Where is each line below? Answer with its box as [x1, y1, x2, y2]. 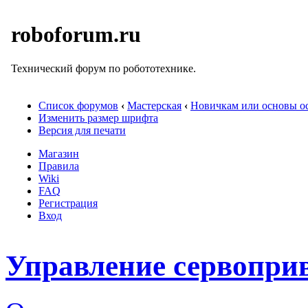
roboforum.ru [11, 22, 141, 47]
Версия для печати [38, 124, 126, 136]
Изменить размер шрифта [38, 112, 158, 124]
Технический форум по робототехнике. [11, 62, 196, 74]
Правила [38, 160, 79, 172]
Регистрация [38, 197, 98, 209]
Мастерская [127, 100, 181, 111]
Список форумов [38, 100, 118, 111]
